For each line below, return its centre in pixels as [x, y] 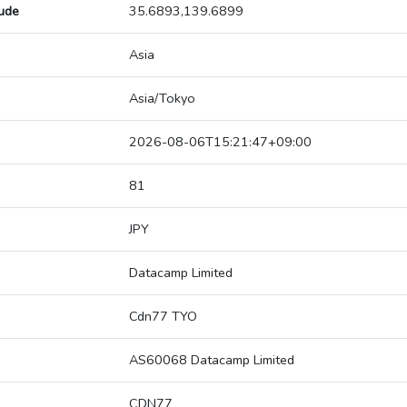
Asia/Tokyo [162, 99]
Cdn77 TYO [163, 317]
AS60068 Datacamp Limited [212, 360]
